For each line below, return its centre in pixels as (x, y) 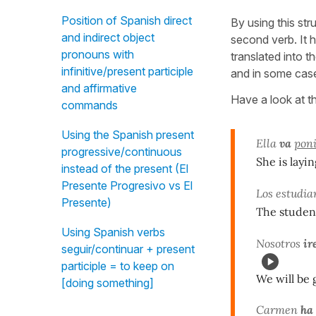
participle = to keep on (118, 266)
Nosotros (280, 243)
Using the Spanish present (128, 135)
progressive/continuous (122, 152)
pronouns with (98, 54)
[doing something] (108, 283)
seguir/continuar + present (128, 249)
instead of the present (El (125, 169)
